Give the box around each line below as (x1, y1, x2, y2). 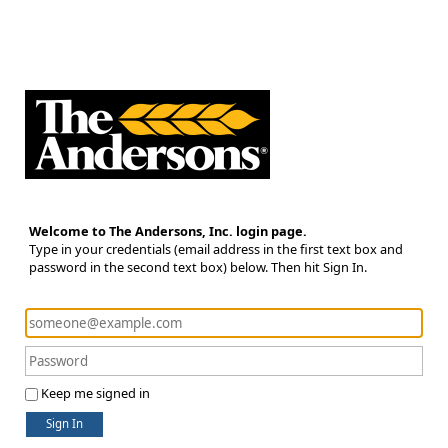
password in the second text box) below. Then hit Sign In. (29, 258, 367, 276)
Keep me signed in (41, 384, 150, 402)
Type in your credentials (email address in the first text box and (29, 240, 403, 258)
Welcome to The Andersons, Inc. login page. (29, 222, 307, 240)
